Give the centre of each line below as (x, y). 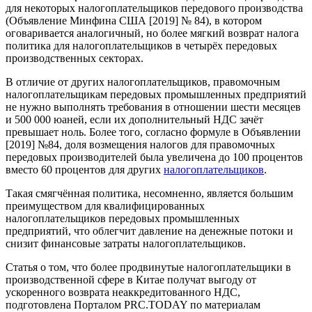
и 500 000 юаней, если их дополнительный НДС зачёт (134, 119)
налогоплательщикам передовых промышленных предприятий (156, 94)
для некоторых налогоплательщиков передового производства (154, 8)
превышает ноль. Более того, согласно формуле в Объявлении (153, 132)
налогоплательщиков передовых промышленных (123, 218)
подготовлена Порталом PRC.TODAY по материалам (133, 305)
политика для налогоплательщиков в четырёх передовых (141, 46)
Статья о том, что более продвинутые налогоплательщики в (148, 267)
